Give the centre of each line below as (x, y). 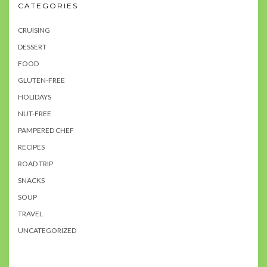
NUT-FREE (35, 114)
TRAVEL (30, 214)
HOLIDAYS (35, 97)
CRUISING (34, 30)
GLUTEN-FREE (41, 80)
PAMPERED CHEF (46, 131)
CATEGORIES (48, 6)
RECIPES (31, 147)
